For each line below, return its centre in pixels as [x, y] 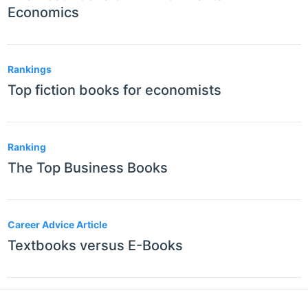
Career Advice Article [57, 225]
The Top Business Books [88, 168]
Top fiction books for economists [114, 90]
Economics [43, 13]
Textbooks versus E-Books [95, 246]
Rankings [30, 69]
